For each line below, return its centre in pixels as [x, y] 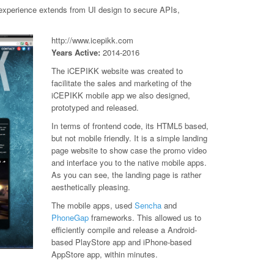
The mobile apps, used [93, 205]
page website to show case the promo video [129, 150]
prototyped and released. [95, 107]
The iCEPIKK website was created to [117, 71]
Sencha [148, 205]
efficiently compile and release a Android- [124, 230]
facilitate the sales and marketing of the [121, 83]
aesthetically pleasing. [91, 187]
